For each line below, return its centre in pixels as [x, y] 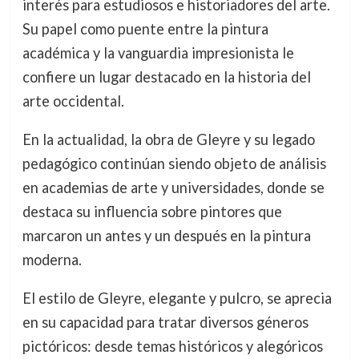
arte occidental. [73, 101]
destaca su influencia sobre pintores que [152, 211]
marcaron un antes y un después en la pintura [166, 235]
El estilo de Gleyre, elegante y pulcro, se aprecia [177, 298]
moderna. [52, 259]
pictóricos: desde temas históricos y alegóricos [172, 347]
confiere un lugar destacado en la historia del [166, 77]
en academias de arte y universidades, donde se [173, 187]
